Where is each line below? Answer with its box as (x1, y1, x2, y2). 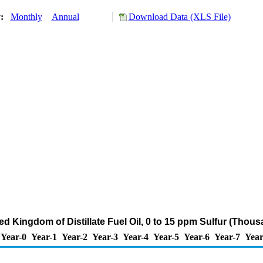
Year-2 (62, 232, 87, 242)
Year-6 (184, 232, 210, 242)
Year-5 (153, 232, 179, 242)
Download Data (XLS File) (128, 12, 231, 22)
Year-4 (123, 232, 149, 242)
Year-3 (92, 232, 118, 242)
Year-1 (31, 232, 57, 242)
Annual (51, 12, 79, 22)
